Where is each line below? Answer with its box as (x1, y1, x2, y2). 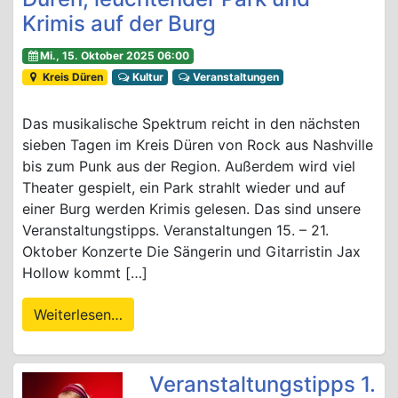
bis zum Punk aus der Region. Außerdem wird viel (22, 156, 355, 175)
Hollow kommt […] (22, 263, 147, 282)
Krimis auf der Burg (22, 10, 216, 36)
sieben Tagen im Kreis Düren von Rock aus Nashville (22, 135, 373, 154)
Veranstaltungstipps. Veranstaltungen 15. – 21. (22, 220, 329, 239)
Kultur (130, 69, 164, 84)
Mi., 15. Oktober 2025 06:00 (40, 48, 190, 62)
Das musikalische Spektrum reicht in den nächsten (22, 114, 360, 132)
